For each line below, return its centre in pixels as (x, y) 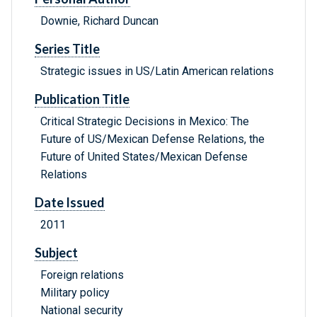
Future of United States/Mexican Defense (144, 157)
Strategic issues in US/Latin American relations (157, 71)
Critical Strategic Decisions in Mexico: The (145, 122)
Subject (56, 253)
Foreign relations (82, 275)
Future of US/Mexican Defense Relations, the (152, 139)
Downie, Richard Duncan (99, 21)
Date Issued (70, 203)
